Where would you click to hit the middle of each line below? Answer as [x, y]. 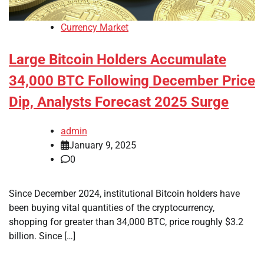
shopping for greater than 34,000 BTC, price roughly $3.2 [126, 222]
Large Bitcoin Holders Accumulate [118, 60]
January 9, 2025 [103, 146]
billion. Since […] [42, 236]
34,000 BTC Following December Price [132, 81]
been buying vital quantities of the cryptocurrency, [112, 208]
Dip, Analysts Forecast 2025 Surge [119, 102]
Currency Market [95, 28]
